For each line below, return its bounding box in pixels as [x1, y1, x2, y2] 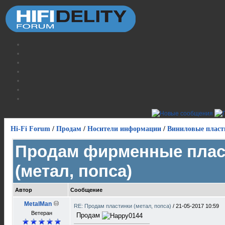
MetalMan [24, 200, 52, 207]
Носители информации [87, 125, 161, 133]
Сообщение [70, 187, 102, 193]
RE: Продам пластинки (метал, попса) [74, 203, 173, 209]
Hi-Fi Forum [11, 125, 50, 133]
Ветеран [31, 210, 52, 216]
